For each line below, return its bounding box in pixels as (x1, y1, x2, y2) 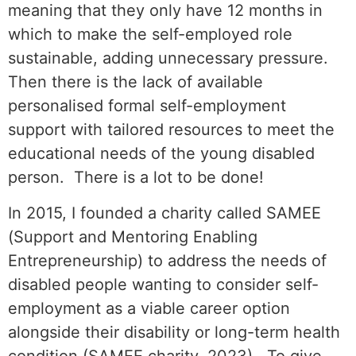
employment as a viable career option (8, 298, 290, 318)
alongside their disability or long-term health (8, 322, 340, 342)
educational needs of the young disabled (8, 144, 315, 164)
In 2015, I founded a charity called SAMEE (8, 203, 321, 222)
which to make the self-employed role (8, 25, 292, 44)
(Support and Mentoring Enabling (8, 226, 257, 246)
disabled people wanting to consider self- (8, 274, 319, 294)
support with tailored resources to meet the (8, 120, 335, 140)
